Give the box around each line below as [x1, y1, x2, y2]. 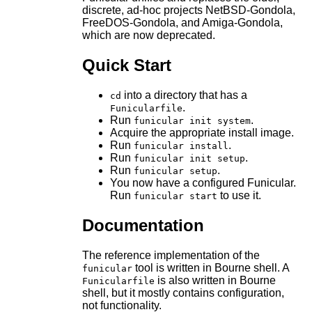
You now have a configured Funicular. [109, 177, 296, 189]
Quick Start [81, 56, 171, 75]
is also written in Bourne [154, 274, 276, 286]
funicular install [133, 141, 228, 152]
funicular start [133, 191, 217, 202]
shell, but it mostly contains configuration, [81, 286, 284, 299]
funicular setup [133, 166, 217, 177]
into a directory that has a [120, 89, 247, 102]
